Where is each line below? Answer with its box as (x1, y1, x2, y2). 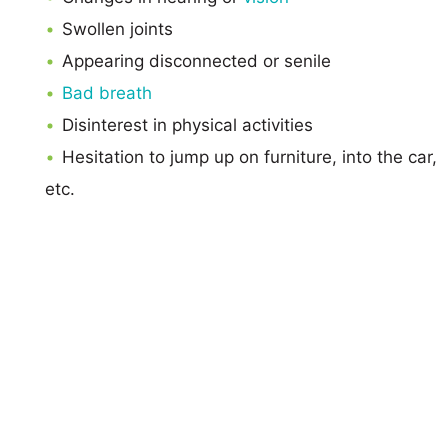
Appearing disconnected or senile (62, 50, 331, 71)
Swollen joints (62, 18, 173, 39)
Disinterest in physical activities (62, 114, 313, 135)
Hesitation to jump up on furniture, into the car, (62, 146, 437, 167)
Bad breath (62, 82, 152, 103)
